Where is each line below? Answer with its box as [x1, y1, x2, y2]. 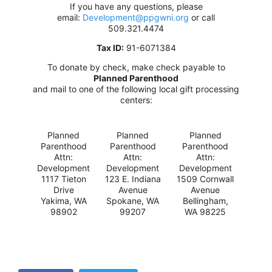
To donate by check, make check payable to [47, 61, 225, 72]
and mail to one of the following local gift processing [33, 83, 239, 94]
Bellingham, [182, 195, 228, 206]
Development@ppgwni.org [83, 12, 189, 22]
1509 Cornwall [177, 173, 234, 184]
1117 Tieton [41, 173, 86, 184]
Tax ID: [96, 42, 124, 53]
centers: [120, 94, 152, 105]
